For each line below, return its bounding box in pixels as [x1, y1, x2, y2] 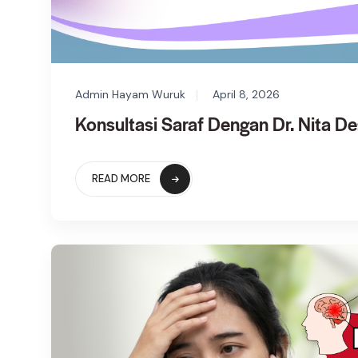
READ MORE [92, 171, 150, 185]
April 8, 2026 [213, 86, 280, 101]
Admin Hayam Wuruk [75, 86, 185, 101]
